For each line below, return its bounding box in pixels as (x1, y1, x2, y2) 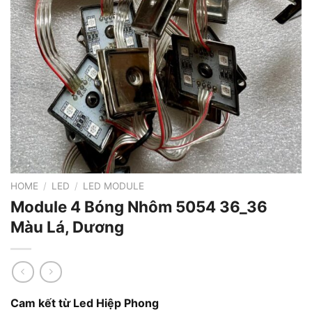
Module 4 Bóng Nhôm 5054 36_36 (10, 197, 267, 217)
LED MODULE (83, 180, 145, 192)
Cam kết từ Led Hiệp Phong (10, 295, 159, 310)
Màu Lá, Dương (10, 217, 124, 237)
